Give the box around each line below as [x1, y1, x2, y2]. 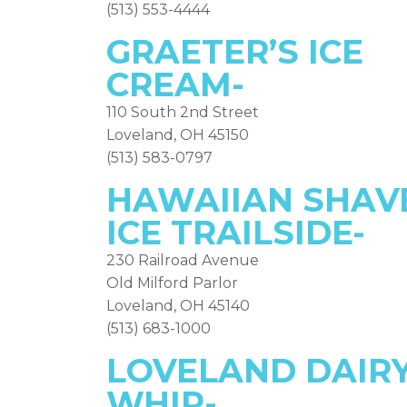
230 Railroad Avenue [106, 252, 259, 269]
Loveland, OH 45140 [106, 297, 250, 314]
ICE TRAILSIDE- [106, 213, 365, 253]
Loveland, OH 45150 [106, 126, 249, 144]
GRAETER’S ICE [106, 32, 363, 72]
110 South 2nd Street [106, 104, 259, 121]
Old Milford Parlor [106, 274, 238, 292]
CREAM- [106, 65, 244, 104]
